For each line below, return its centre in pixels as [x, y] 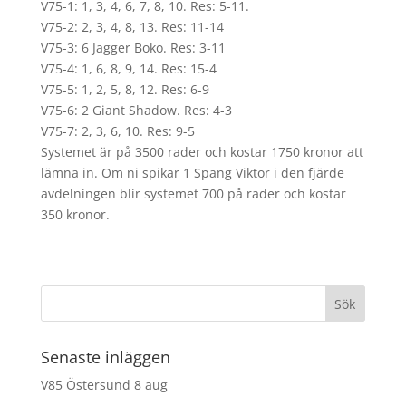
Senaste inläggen [105, 357]
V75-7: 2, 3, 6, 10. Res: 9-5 [117, 131]
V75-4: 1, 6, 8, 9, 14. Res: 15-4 [128, 68]
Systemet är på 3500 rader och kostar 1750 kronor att [202, 152]
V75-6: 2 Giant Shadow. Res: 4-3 [136, 110]
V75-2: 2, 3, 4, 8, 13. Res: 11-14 [132, 27]
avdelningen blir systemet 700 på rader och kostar [193, 193]
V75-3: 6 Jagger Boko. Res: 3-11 [133, 48]
